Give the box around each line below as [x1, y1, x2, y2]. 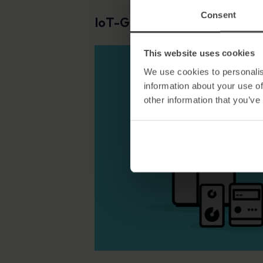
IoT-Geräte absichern [94, 14, 221, 31]
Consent [201, 9, 236, 20]
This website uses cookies [143, 48, 255, 58]
